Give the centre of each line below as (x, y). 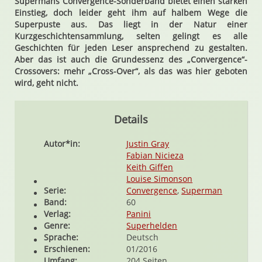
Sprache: (61, 237)
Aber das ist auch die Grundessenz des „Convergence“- (131, 59)
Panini (139, 214)
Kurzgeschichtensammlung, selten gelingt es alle (131, 36)
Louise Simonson (160, 179)
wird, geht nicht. (46, 83)
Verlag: (57, 214)
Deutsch (143, 237)
